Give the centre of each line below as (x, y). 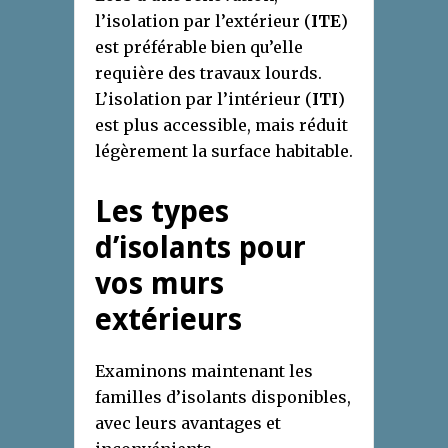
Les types (162, 212)
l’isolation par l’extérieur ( (203, 21)
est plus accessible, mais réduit (221, 125)
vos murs (159, 284)
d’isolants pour (200, 248)
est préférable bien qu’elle (199, 47)
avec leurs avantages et (188, 423)
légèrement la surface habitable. (224, 151)
